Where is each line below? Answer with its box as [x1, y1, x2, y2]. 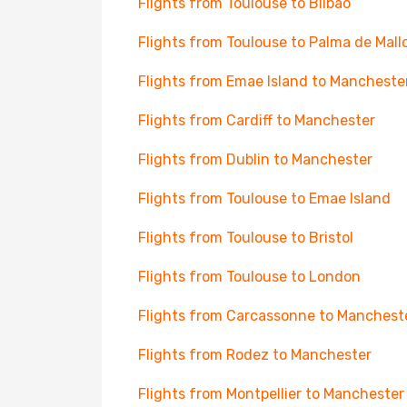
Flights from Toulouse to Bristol [138, 229, 353, 246]
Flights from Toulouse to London [138, 268, 361, 285]
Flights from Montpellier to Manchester [138, 385, 404, 402]
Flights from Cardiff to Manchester [138, 112, 375, 129]
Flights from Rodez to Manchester [138, 346, 372, 363]
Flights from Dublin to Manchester [138, 151, 372, 168]
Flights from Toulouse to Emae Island [138, 190, 391, 207]
